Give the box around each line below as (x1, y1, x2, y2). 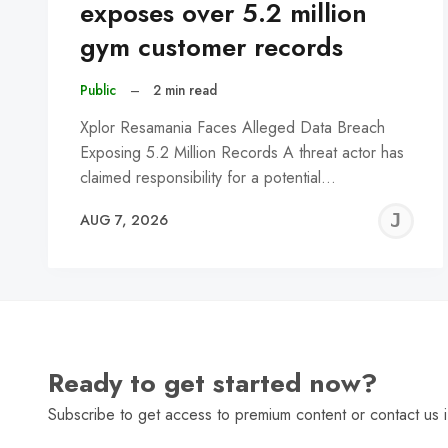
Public (80, 80, 116, 101)
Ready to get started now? (48, 364, 377, 403)
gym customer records (80, 29, 343, 67)
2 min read (153, 80, 218, 101)
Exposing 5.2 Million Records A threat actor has (80, 140, 404, 164)
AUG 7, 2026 (80, 210, 168, 231)
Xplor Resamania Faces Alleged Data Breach (80, 115, 385, 139)
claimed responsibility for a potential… (80, 165, 336, 189)
